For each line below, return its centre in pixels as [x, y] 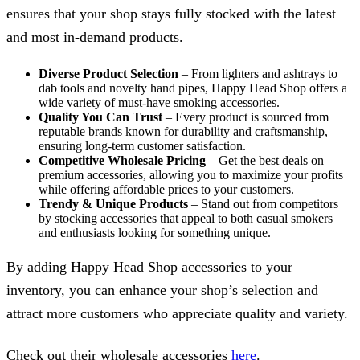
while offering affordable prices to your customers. [166, 190]
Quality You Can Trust [100, 117]
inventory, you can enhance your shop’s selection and [162, 290]
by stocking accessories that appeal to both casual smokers [186, 219]
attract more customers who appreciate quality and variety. [177, 313]
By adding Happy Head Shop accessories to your [149, 266]
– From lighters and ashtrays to [258, 74]
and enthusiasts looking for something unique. [155, 233]
